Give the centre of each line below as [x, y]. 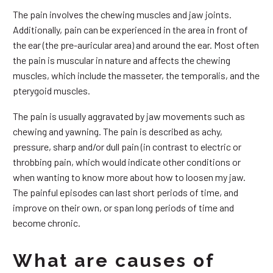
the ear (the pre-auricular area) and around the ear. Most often [136, 44]
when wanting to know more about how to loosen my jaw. [129, 177]
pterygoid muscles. [51, 90]
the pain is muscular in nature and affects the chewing [122, 60]
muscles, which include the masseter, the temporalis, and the [136, 75]
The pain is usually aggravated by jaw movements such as [129, 116]
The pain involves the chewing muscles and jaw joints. [122, 14]
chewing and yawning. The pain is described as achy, [118, 132]
